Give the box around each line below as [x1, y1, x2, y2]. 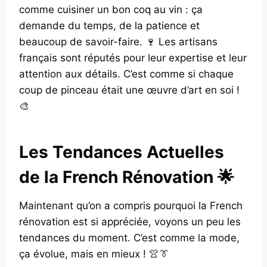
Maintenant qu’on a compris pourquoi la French [19, 199, 243, 212]
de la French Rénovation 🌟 [19, 166, 234, 187]
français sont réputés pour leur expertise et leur [19, 51, 247, 64]
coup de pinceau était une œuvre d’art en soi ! [19, 83, 240, 96]
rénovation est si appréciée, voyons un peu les [19, 215, 241, 228]
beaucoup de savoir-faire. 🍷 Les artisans [19, 35, 218, 48]
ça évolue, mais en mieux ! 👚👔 [19, 247, 169, 260]
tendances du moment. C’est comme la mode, [19, 231, 240, 244]
